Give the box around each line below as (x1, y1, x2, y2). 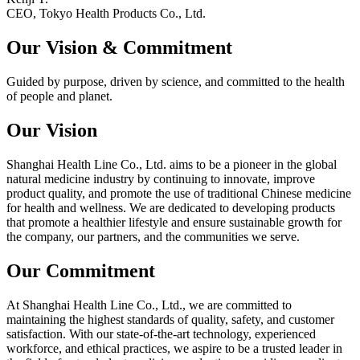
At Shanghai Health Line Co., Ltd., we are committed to (6, 297, 292, 312)
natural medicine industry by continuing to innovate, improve (6, 171, 315, 186)
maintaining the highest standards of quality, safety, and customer (6, 312, 334, 326)
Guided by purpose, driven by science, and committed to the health (6, 75, 345, 89)
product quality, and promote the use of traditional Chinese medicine (6, 186, 351, 200)
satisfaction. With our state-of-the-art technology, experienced (6, 326, 316, 341)
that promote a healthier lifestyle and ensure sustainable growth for (6, 215, 342, 229)
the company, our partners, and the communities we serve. (6, 229, 300, 243)
